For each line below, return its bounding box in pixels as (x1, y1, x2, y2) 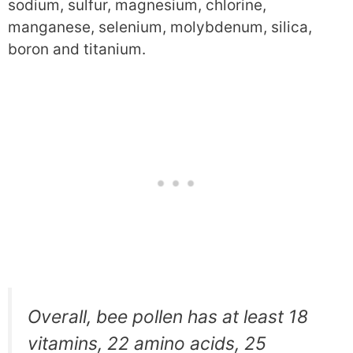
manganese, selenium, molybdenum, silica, (8, 17, 312, 36)
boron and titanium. (8, 39, 146, 58)
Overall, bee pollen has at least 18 (28, 306, 308, 329)
